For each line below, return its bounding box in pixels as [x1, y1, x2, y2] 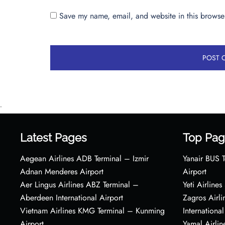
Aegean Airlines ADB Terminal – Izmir [20, 152, 149, 164]
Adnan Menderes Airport [20, 165, 103, 177]
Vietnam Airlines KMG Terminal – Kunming [20, 204, 165, 216]
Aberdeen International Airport [20, 191, 123, 203]
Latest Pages [20, 131, 87, 144]
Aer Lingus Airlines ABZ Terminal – [20, 178, 139, 190]
